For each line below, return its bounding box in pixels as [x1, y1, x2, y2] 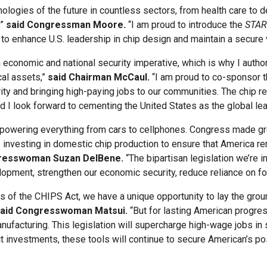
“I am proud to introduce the [126, 19, 245, 30]
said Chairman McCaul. [48, 72, 150, 83]
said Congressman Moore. [6, 19, 126, 30]
